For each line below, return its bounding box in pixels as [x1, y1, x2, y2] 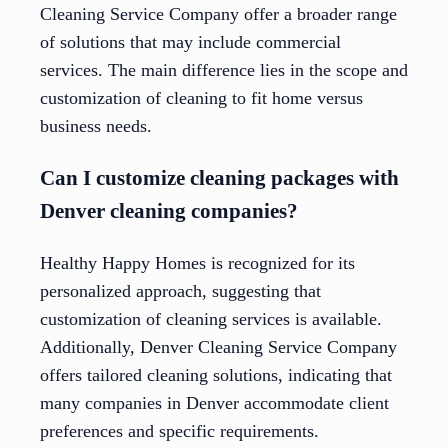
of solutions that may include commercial [40, 32, 341, 53]
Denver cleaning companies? [40, 198, 298, 223]
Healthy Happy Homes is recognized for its [40, 252, 355, 273]
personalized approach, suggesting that [40, 280, 321, 301]
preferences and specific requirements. [40, 420, 319, 441]
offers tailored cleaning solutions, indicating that [40, 364, 392, 385]
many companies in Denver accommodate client [40, 392, 389, 413]
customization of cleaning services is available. [40, 308, 382, 329]
